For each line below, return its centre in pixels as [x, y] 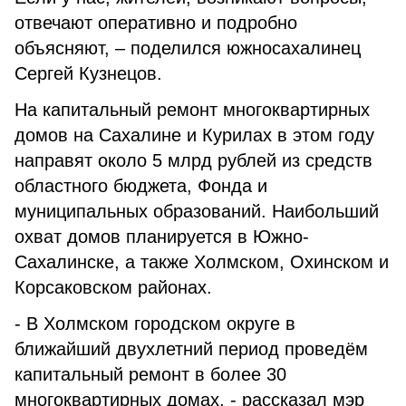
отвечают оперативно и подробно [156, 23]
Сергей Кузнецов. [88, 73]
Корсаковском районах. [113, 287]
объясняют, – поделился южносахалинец [188, 48]
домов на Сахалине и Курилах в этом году [194, 135]
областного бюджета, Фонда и [141, 186]
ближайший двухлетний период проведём [191, 349]
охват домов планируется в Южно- [162, 237]
